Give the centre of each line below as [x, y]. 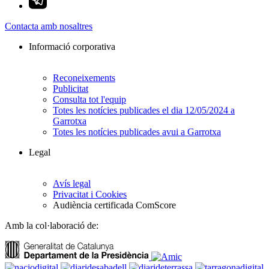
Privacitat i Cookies [90, 195]
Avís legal [72, 184]
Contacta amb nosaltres [49, 26]
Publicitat [71, 89]
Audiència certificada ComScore [114, 205]
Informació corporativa [72, 47]
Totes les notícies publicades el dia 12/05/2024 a [144, 110]
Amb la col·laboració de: [52, 226]
